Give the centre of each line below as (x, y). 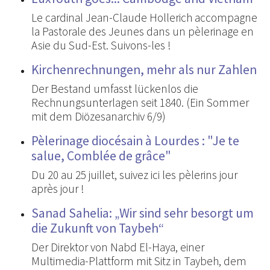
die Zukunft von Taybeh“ (98, 228)
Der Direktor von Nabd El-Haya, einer (118, 247)
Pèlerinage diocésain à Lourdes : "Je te (135, 141)
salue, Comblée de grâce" (101, 156)
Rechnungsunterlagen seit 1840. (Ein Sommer (140, 103)
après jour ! (58, 189)
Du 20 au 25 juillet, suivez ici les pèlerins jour (134, 175)
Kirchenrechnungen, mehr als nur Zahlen (144, 70)
